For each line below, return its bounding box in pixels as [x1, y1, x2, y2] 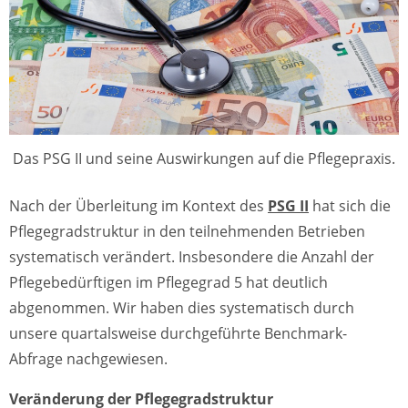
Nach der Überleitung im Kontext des [9, 196, 268, 217]
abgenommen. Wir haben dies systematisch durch [9, 298, 354, 319]
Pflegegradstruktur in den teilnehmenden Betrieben [9, 221, 365, 242]
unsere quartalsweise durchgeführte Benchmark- [9, 323, 347, 344]
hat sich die [309, 196, 391, 217]
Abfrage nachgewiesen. [9, 349, 168, 370]
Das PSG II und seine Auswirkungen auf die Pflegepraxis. [13, 148, 395, 169]
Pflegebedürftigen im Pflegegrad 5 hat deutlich [9, 272, 328, 293]
